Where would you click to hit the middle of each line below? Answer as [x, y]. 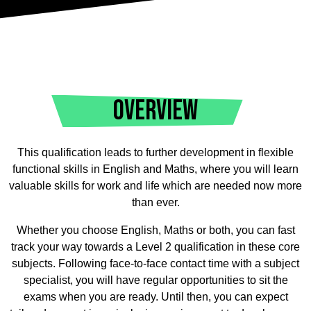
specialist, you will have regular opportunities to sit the [155, 280]
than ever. [155, 202]
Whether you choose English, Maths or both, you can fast [155, 230]
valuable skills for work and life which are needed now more [155, 186]
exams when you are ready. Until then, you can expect [155, 297]
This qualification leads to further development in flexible [155, 152]
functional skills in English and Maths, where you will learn [155, 169]
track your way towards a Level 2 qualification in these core [155, 247]
